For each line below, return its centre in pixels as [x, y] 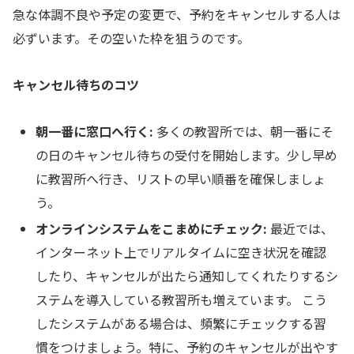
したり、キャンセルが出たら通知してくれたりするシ [187, 275]
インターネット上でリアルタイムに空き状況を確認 [181, 252]
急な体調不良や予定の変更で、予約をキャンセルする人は [177, 15]
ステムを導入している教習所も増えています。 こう [182, 299]
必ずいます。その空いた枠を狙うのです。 [131, 38]
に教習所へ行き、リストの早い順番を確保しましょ [181, 178]
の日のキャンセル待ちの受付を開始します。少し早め [187, 154]
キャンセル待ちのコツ [76, 84]
